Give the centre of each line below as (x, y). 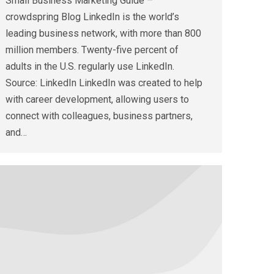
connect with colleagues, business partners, (99, 116)
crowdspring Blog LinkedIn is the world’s (92, 17)
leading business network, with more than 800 (103, 34)
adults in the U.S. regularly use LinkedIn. (91, 67)
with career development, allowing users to (97, 100)
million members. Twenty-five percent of (92, 50)
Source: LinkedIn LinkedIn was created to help (104, 83)
